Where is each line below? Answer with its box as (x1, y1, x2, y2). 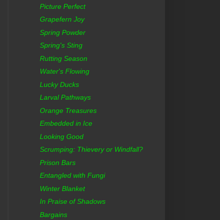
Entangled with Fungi (39, 171, 105, 180)
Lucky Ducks (39, 80, 79, 88)
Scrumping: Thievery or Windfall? (39, 145, 143, 154)
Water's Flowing (39, 67, 89, 76)
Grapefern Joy (39, 15, 84, 24)
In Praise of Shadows (39, 197, 106, 206)
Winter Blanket (39, 184, 85, 192)
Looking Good (39, 132, 83, 140)
